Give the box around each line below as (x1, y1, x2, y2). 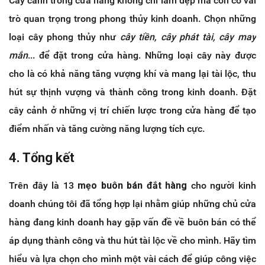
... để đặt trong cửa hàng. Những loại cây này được (28, 49, 256, 61)
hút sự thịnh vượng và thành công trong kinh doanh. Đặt (9, 86, 256, 98)
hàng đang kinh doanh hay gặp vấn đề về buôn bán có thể (9, 216, 256, 228)
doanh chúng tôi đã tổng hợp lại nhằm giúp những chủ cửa (9, 198, 256, 209)
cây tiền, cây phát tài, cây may (119, 31, 257, 43)
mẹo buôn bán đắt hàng (77, 179, 191, 191)
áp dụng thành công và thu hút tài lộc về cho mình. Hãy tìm (9, 234, 256, 246)
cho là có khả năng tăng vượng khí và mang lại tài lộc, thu (9, 67, 256, 79)
